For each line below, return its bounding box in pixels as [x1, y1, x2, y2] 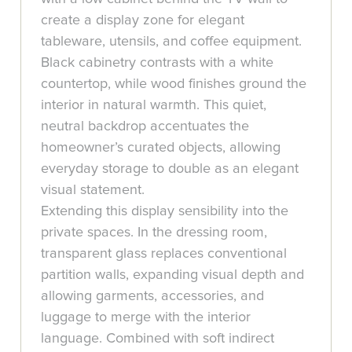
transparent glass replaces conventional [41, 246, 288, 261]
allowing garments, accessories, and [41, 288, 265, 303]
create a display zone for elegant [41, 13, 245, 27]
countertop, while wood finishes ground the [41, 76, 307, 91]
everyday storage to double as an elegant [41, 161, 299, 176]
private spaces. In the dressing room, [41, 225, 268, 240]
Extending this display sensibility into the [41, 203, 289, 218]
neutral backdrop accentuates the [41, 119, 250, 134]
